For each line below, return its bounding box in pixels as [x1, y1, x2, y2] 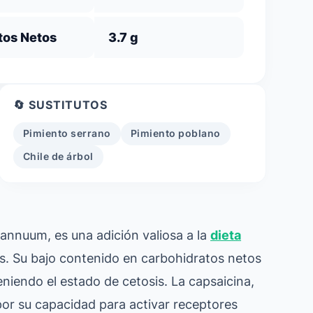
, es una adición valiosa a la [48, 227, 211, 242]
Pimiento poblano [130, 128, 221, 139]
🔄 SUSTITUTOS [13, 98, 108, 112]
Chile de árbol [22, 151, 94, 162]
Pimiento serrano [22, 128, 111, 139]
